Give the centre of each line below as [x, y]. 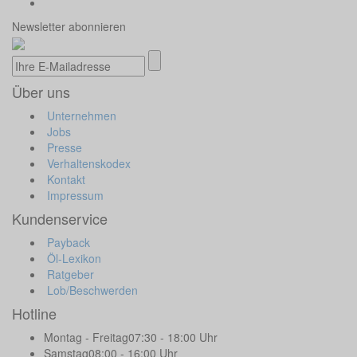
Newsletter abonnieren [69, 26]
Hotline [34, 314]
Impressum [74, 196]
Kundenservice [60, 219]
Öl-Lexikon [73, 259]
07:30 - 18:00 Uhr [173, 337]
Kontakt [65, 180]
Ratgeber [69, 275]
